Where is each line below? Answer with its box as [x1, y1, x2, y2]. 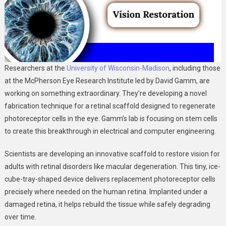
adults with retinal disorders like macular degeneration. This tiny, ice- [4, 162, 220, 171]
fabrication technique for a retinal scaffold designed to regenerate [4, 102, 215, 110]
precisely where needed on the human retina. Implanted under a [4, 188, 207, 196]
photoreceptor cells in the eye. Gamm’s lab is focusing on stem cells [4, 115, 217, 123]
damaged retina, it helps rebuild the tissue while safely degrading [4, 200, 210, 209]
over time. [4, 213, 36, 221]
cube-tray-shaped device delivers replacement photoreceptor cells [4, 175, 215, 184]
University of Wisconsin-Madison [66, 64, 169, 73]
